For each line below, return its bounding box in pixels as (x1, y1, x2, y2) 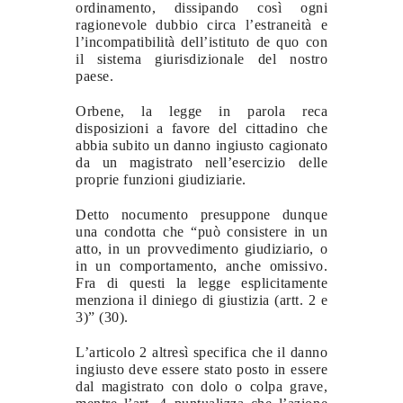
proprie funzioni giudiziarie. (76, 171, 246, 187)
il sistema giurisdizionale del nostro (76, 50, 327, 67)
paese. (76, 67, 113, 84)
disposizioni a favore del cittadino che (76, 120, 327, 136)
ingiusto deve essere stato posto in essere (76, 361, 327, 377)
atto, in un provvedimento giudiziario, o (76, 240, 327, 256)
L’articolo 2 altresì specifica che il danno (76, 344, 327, 360)
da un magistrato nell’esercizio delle (76, 154, 327, 170)
